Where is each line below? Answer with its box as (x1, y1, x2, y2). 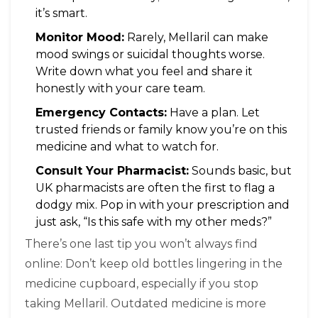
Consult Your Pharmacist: (35, 164, 189, 178)
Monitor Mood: (35, 31, 124, 45)
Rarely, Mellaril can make (124, 31, 268, 45)
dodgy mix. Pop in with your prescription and (35, 198, 290, 212)
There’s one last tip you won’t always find (25, 237, 258, 251)
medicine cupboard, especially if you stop (25, 277, 258, 291)
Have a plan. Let (167, 106, 260, 120)
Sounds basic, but (189, 164, 292, 178)
